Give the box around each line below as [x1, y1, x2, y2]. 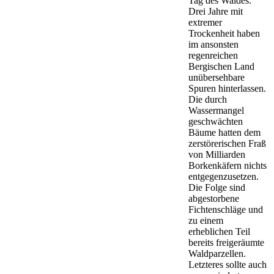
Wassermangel [188, 105, 244, 116]
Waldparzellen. [188, 248, 246, 259]
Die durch [188, 94, 227, 105]
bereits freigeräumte [188, 237, 264, 248]
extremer [188, 17, 222, 28]
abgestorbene [188, 193, 239, 204]
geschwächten [188, 116, 243, 127]
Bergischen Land [188, 61, 254, 72]
